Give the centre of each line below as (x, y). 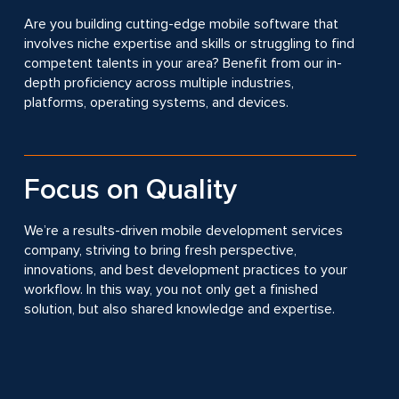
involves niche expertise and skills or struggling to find (189, 44)
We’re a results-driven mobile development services (183, 231)
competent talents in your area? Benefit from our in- (183, 63)
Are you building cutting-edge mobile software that (181, 24)
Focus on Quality (130, 190)
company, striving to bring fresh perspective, (160, 250)
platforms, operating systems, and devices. (156, 102)
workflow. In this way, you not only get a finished (171, 289)
